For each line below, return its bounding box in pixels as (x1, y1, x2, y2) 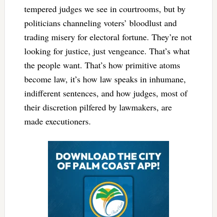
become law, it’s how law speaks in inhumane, (24, 73, 186, 85)
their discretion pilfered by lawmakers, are (24, 101, 172, 113)
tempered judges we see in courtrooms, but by (24, 2, 186, 15)
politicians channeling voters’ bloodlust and (24, 16, 177, 29)
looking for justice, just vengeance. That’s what (24, 45, 190, 57)
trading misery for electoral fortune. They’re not (24, 31, 192, 43)
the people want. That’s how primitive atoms (24, 59, 180, 71)
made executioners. (24, 115, 94, 127)
